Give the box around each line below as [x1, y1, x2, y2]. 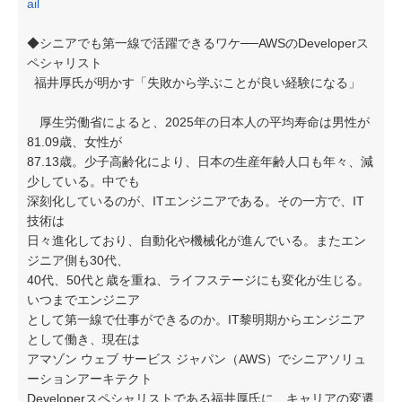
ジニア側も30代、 [27, 253, 129, 267]
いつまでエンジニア [27, 293, 140, 307]
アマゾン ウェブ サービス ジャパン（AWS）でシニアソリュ [27, 352, 366, 366]
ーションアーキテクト [27, 371, 153, 386]
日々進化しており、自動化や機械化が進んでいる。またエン [27, 233, 366, 248]
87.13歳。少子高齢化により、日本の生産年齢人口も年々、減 [27, 154, 373, 169]
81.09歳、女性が [27, 135, 122, 149]
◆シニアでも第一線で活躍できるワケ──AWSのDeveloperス [27, 36, 369, 50]
